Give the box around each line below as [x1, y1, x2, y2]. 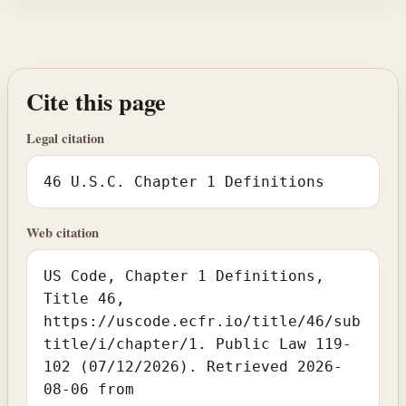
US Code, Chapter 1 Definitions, [43, 266, 325, 285]
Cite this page [26, 82, 166, 119]
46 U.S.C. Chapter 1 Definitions [43, 173, 325, 191]
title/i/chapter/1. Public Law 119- [43, 334, 353, 353]
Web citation [26, 222, 99, 242]
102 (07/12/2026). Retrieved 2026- [43, 357, 343, 375]
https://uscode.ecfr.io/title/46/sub [43, 312, 362, 330]
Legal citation [26, 128, 104, 148]
